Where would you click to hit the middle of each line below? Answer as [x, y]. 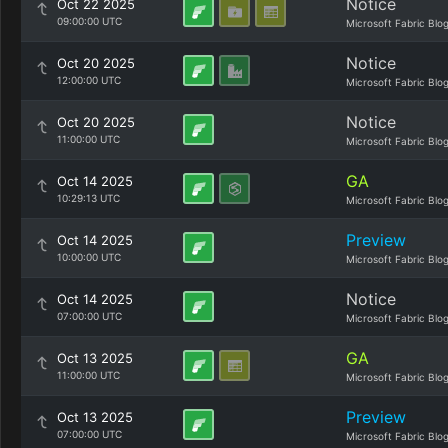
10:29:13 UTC [88, 198]
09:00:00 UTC [89, 21]
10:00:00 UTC [89, 257]
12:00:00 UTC [89, 80]
